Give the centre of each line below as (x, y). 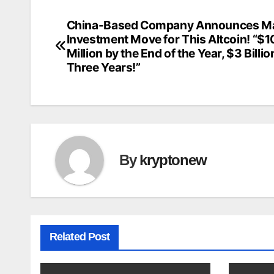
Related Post (80, 236)
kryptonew (173, 160)
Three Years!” (103, 67)
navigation (99, 55)
